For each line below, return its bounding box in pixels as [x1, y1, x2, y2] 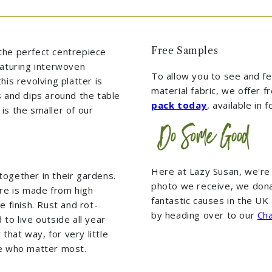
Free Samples [151, 44, 219, 57]
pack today [151, 99, 207, 112]
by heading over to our [151, 209, 257, 222]
